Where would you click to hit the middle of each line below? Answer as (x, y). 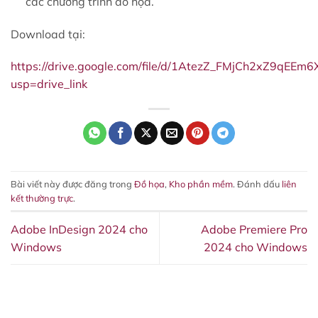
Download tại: (48, 34)
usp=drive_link (49, 84)
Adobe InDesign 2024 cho (79, 229)
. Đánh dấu (257, 183)
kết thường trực (42, 198)
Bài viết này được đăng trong (72, 183)
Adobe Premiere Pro (254, 229)
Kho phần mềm (201, 183)
